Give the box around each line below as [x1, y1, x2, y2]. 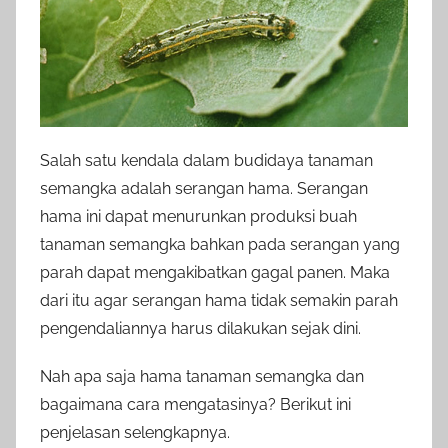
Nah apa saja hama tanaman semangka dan [40, 366, 364, 386]
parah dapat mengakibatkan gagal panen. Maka [40, 262, 390, 282]
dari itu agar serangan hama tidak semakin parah [40, 290, 398, 310]
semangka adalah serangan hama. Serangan [40, 178, 368, 198]
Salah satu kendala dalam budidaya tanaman [40, 150, 373, 170]
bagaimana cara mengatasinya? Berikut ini [40, 394, 351, 414]
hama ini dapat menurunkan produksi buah [40, 206, 357, 226]
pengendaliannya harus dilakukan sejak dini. [40, 318, 361, 338]
